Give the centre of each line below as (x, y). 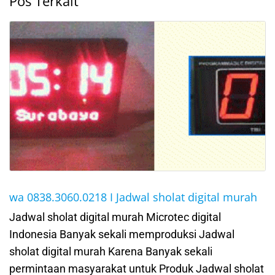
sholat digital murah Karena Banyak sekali (111, 251)
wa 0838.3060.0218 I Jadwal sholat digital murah (133, 197)
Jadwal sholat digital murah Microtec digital (115, 217)
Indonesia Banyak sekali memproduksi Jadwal (122, 234)
